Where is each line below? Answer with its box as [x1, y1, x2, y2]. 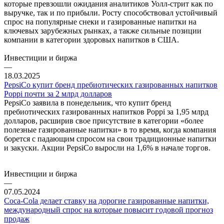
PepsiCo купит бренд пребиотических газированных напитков [4, 80, 217, 89]
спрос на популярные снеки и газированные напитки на [4, 17, 196, 26]
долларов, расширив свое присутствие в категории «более [4, 116, 203, 125]
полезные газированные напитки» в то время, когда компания [4, 125, 216, 134]
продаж [4, 214, 29, 223]
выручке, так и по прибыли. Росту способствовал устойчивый [4, 8, 217, 17]
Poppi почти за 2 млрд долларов [4, 89, 112, 98]
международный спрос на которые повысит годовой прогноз [4, 205, 213, 214]
